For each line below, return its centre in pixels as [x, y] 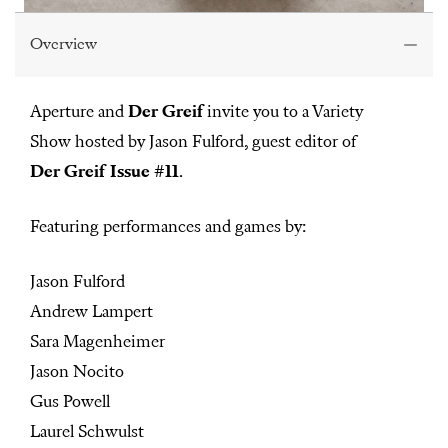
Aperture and [79, 112]
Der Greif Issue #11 [104, 172]
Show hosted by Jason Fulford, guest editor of [193, 142]
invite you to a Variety [283, 112]
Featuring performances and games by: [168, 227]
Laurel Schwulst [87, 432]
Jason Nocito [77, 372]
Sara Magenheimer [97, 342]
